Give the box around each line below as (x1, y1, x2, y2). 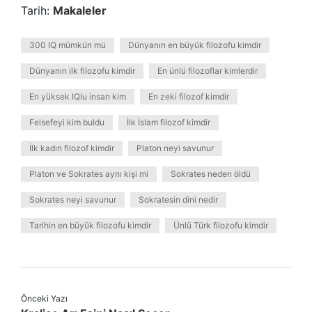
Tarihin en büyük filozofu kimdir (29, 220, 151, 231)
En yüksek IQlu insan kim (29, 91, 126, 102)
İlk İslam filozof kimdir (127, 117, 210, 127)
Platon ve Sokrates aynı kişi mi (29, 169, 148, 179)
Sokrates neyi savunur (29, 194, 116, 205)
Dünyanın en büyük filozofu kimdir (128, 40, 261, 50)
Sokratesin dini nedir (139, 194, 218, 205)
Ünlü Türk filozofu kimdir (173, 220, 268, 231)
